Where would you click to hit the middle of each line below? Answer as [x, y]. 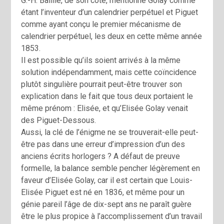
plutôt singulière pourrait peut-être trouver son [102, 84]
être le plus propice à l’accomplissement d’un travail [112, 216]
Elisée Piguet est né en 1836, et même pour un [103, 192]
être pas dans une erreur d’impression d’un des [103, 144]
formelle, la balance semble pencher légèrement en [111, 168]
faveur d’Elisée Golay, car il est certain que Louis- [107, 180]
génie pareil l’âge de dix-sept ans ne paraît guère [106, 204]
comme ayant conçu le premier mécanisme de [101, 24]
